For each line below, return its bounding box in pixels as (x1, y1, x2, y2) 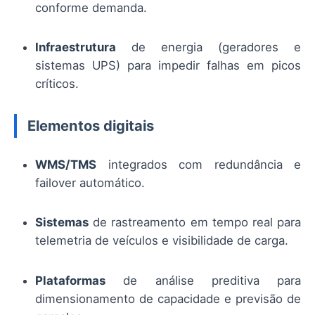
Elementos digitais (27, 117, 154, 135)
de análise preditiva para (105, 273, 301, 288)
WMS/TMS (35, 157, 96, 172)
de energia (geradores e (116, 39, 301, 54)
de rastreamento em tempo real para (89, 215, 301, 230)
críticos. (35, 76, 79, 91)
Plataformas (35, 273, 105, 288)
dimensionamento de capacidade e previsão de (35, 291, 301, 306)
